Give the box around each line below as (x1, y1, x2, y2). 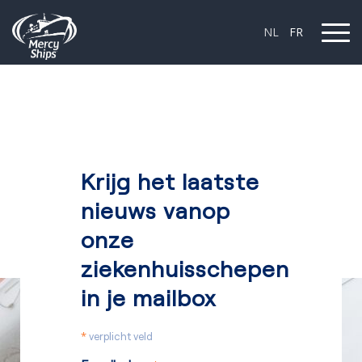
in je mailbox (81, 283, 216, 312)
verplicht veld (86, 330, 153, 343)
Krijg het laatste (81, 166, 259, 196)
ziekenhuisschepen (81, 254, 289, 283)
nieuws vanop (81, 196, 230, 225)
